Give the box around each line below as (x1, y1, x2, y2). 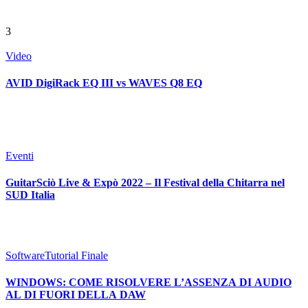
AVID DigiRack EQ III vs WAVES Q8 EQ (116, 77, 202, 89)
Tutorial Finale (45, 250, 108, 262)
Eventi (5, 150, 34, 162)
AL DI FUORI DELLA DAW (5, 289, 146, 301)
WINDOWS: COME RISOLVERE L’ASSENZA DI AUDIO (5, 276, 291, 289)
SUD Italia (5, 189, 55, 201)
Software (5, 250, 45, 262)
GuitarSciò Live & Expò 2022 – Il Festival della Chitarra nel (5, 177, 58, 189)
